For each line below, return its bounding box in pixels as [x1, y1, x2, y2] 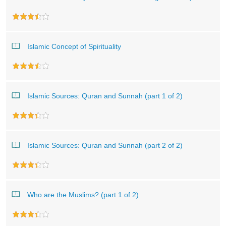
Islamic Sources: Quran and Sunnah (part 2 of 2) [27, 141, 183, 149]
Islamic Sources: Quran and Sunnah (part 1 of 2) [27, 92, 183, 100]
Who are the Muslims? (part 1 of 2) [27, 191, 139, 199]
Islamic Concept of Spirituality [27, 42, 121, 50]
